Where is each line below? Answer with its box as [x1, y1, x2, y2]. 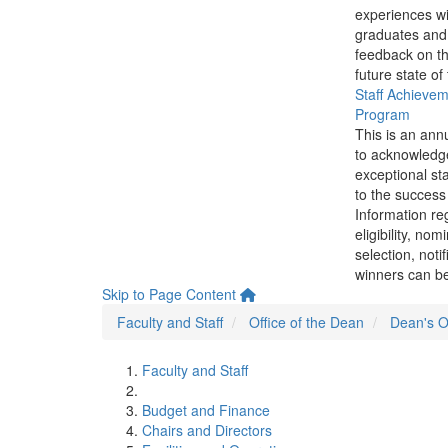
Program [354, 104, 410, 124]
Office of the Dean [249, 312, 364, 332]
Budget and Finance [142, 400, 270, 420]
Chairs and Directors [142, 420, 272, 440]
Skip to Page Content [102, 284, 236, 304]
